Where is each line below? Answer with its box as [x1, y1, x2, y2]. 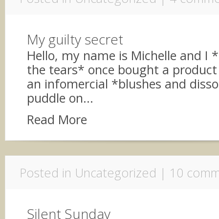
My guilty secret [27, 30, 123, 48]
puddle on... [27, 89, 93, 106]
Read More [27, 111, 87, 128]
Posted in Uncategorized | [20, 164, 170, 181]
